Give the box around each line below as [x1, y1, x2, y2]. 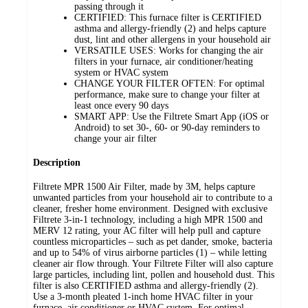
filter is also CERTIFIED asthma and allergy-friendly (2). [33, 280, 258, 291]
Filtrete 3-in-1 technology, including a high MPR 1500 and [33, 214, 263, 225]
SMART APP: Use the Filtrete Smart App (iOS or [74, 111, 269, 122]
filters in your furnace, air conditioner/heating [74, 56, 253, 67]
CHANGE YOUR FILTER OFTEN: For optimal [74, 78, 265, 89]
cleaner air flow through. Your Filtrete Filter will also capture [33, 258, 273, 269]
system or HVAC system [74, 67, 168, 78]
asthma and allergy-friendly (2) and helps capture [74, 23, 266, 34]
